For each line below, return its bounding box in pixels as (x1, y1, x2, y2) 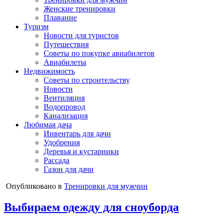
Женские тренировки (44, 4, 115, 13)
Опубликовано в (6, 182, 64, 190)
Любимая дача (24, 120, 72, 129)
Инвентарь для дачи (44, 129, 111, 138)
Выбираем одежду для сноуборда (4, 200, 179, 214)
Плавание (44, 13, 77, 22)
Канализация (44, 111, 88, 120)
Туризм (24, 22, 49, 31)
